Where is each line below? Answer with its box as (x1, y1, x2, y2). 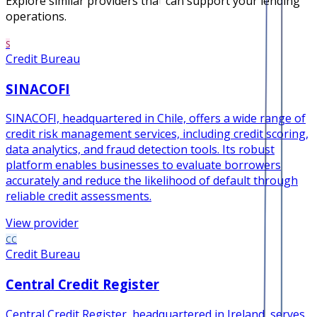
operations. (6, 8, 67, 24)
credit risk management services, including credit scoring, (6, 126, 309, 142)
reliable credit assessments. (6, 188, 151, 204)
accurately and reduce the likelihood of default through (6, 173, 298, 189)
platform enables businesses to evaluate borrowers (6, 157, 281, 173)
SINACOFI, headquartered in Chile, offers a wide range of (6, 110, 306, 127)
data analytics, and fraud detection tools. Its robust (6, 142, 275, 158)
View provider (6, 215, 79, 231)
